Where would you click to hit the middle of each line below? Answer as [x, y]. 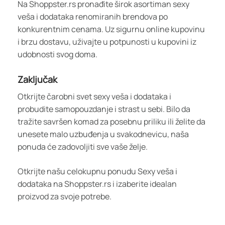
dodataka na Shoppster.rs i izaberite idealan [97, 184]
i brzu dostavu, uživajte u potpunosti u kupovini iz [107, 41]
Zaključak [37, 79]
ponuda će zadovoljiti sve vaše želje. [83, 146]
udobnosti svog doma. [58, 54]
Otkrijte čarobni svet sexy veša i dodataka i [94, 96]
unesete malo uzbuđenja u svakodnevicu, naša [103, 134]
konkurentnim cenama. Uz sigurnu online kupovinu [111, 29]
